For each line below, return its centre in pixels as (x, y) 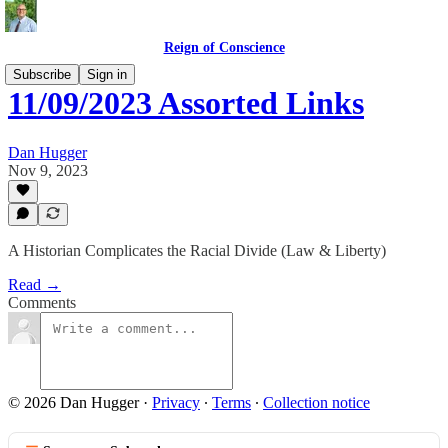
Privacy (176, 402)
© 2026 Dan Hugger (73, 402)
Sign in (107, 74)
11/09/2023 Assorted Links (186, 103)
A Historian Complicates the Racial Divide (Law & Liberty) (197, 250)
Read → (34, 284)
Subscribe (42, 74)
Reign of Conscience (224, 47)
